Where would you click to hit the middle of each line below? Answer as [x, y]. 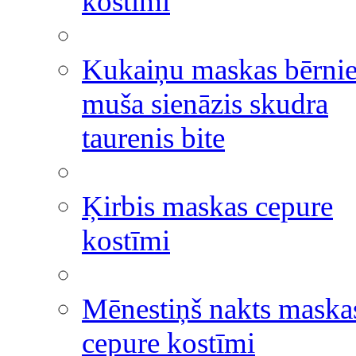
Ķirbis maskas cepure [207, 206]
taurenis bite [153, 138]
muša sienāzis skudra [205, 104]
